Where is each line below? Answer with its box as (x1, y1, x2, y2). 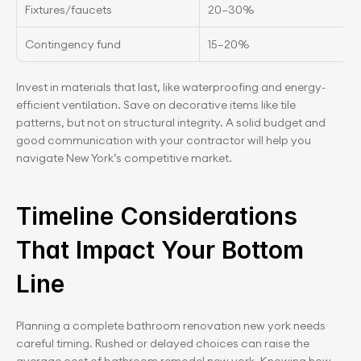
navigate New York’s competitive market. (16, 151, 232, 165)
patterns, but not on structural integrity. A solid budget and (16, 115, 326, 130)
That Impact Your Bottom (16, 235, 304, 264)
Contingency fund (25, 37, 121, 52)
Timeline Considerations (16, 201, 297, 230)
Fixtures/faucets (25, 2, 112, 17)
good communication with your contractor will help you (16, 133, 311, 147)
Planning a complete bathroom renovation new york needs (16, 318, 326, 333)
